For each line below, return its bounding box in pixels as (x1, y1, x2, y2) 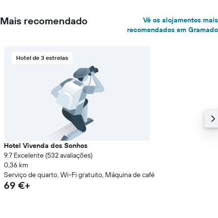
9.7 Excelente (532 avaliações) (4, 151, 92, 160)
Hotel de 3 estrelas (16, 54, 68, 61)
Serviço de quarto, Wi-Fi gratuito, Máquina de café (4, 170, 155, 179)
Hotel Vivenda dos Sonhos (4, 141, 88, 150)
